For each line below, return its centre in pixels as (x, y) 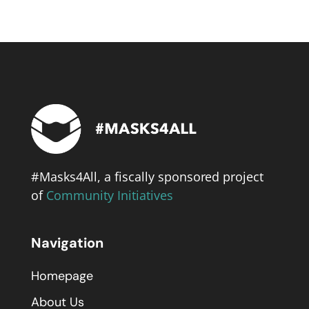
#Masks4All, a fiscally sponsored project (147, 176)
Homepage (62, 276)
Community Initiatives (109, 195)
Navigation (67, 242)
